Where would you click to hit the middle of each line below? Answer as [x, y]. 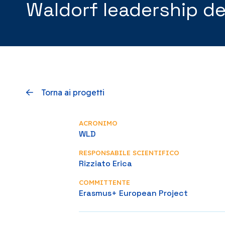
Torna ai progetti [73, 92]
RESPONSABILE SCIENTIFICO [129, 153]
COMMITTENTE [104, 182]
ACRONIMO [98, 123]
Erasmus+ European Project [133, 193]
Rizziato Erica [105, 163]
